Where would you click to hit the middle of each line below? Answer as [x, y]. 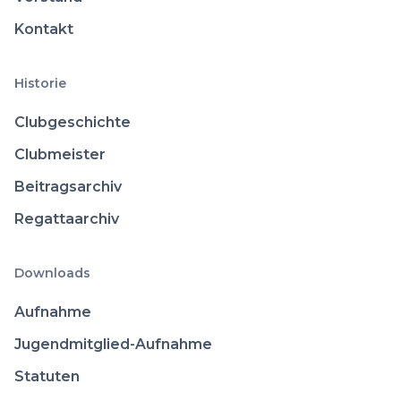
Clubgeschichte [73, 122]
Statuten [47, 376]
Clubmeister [60, 154]
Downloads [52, 273]
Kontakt [44, 29]
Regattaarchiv [67, 218]
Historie [40, 83]
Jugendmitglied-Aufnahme [113, 344]
